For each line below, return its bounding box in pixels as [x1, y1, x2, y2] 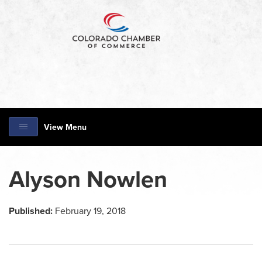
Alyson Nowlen [9, 166, 167, 194]
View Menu [44, 122, 87, 132]
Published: [9, 205, 53, 217]
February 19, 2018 [53, 205, 126, 217]
